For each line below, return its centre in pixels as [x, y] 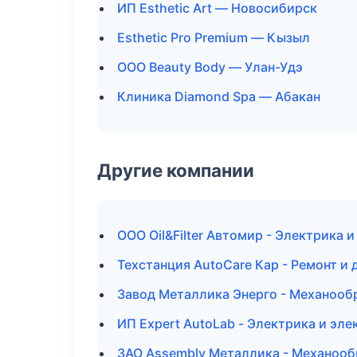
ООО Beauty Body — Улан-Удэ [210, 67]
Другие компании [176, 170]
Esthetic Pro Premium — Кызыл [214, 37]
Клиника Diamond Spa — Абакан [219, 96]
